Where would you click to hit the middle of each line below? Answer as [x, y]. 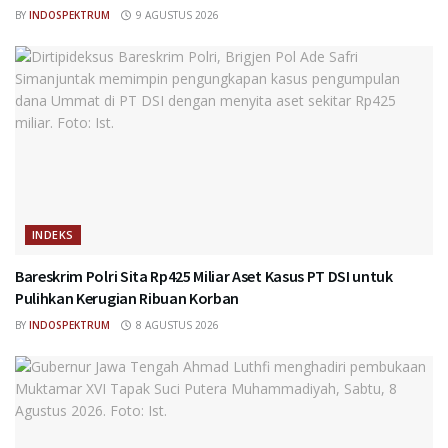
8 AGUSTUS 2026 [175, 325]
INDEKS [53, 235]
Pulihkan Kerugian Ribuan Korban [127, 298]
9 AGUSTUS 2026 [175, 15]
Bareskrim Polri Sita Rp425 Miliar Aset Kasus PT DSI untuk [204, 276]
